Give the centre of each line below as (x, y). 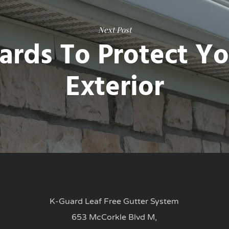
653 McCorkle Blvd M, (114, 217)
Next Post (115, 30)
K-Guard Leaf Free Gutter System (114, 201)
